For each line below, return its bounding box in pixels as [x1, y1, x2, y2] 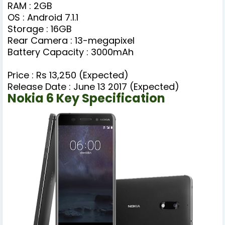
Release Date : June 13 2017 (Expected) [8, 80, 179, 93]
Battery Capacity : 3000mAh [8, 46, 134, 59]
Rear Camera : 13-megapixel [8, 34, 135, 47]
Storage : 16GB [8, 23, 72, 36]
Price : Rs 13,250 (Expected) [8, 69, 129, 82]
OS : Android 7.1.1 [8, 11, 78, 24]
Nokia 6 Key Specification [8, 90, 165, 107]
